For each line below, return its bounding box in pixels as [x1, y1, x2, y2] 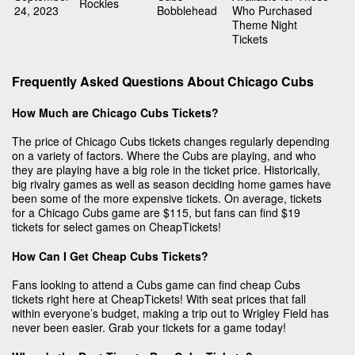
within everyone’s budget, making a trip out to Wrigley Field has [12, 305, 329, 322]
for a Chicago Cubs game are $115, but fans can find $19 [12, 204, 300, 221]
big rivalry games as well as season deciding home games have [12, 176, 331, 193]
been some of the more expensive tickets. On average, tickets [12, 190, 322, 207]
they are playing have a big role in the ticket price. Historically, [12, 162, 320, 178]
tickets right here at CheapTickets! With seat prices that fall [12, 291, 306, 307]
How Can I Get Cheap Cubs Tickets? [12, 247, 208, 264]
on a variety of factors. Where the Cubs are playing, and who [12, 147, 316, 164]
